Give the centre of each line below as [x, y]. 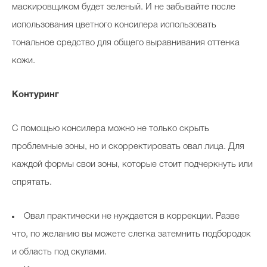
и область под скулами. [59, 252]
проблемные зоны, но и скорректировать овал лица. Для [128, 147]
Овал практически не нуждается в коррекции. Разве [132, 216]
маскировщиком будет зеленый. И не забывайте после [124, 7]
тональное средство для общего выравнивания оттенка [126, 43]
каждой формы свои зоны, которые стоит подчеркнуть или [132, 164]
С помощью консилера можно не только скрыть [111, 129]
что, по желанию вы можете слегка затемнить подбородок [131, 234]
